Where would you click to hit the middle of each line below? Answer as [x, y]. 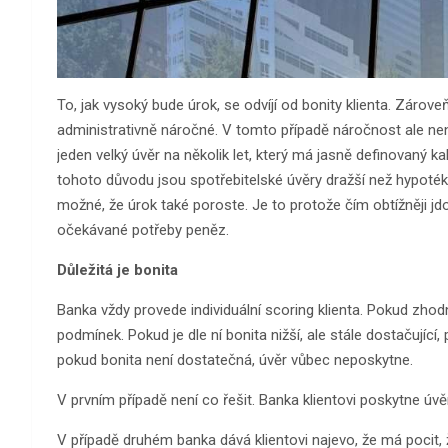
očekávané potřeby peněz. [143, 229]
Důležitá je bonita [117, 269]
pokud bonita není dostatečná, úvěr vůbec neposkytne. [235, 359]
